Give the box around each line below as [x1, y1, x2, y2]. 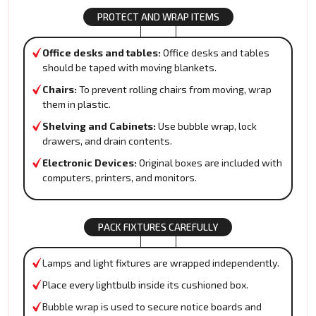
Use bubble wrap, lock [158, 120, 257, 133]
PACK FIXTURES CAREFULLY [98, 221, 218, 233]
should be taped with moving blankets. [42, 61, 217, 74]
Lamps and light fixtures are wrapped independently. [42, 257, 279, 269]
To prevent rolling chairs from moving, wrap [79, 83, 272, 96]
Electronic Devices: [42, 157, 139, 169]
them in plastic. [42, 98, 111, 111]
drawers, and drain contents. [42, 135, 172, 147]
